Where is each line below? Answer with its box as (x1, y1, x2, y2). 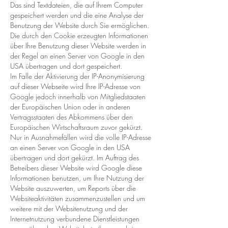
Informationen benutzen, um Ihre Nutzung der (10, 173, 144, 183)
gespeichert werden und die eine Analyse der (10, 10, 144, 20)
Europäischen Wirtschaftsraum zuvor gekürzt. (10, 122, 142, 132)
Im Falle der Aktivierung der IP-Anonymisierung (10, 71, 145, 81)
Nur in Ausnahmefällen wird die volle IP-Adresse (10, 132, 151, 142)
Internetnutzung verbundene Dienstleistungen (10, 214, 139, 223)
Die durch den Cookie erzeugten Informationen (10, 31, 148, 40)
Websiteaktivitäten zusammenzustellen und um (10, 193, 145, 203)
